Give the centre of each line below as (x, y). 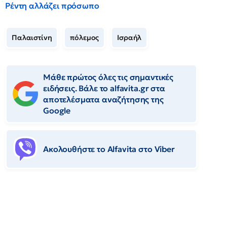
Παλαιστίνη (32, 37)
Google (57, 110)
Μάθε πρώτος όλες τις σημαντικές (108, 77)
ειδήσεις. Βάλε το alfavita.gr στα (104, 88)
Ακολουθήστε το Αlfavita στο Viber (109, 149)
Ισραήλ (129, 37)
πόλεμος (85, 37)
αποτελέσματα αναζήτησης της (103, 99)
